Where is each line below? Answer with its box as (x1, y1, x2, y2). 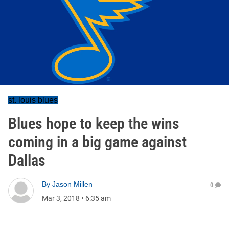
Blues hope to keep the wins (8, 114, 179, 132)
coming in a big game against (8, 133, 187, 151)
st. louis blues (8, 96, 58, 104)
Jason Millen (52, 180, 93, 188)
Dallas (8, 151, 45, 169)
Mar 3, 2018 (42, 194, 80, 202)
